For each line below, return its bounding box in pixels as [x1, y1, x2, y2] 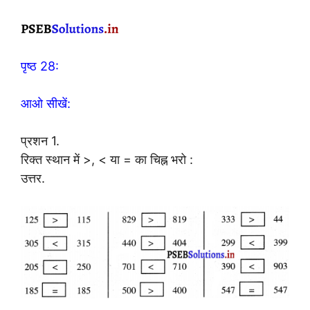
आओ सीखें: [21, 95, 71, 111]
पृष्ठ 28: [21, 58, 59, 73]
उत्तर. [21, 170, 45, 185]
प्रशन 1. [21, 133, 60, 148]
